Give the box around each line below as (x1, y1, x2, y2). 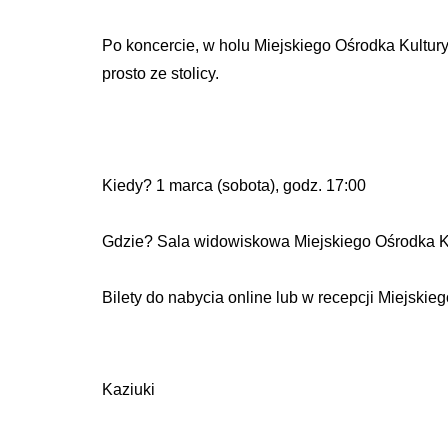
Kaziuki (102, 381, 155, 399)
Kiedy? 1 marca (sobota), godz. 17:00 (102, 177, 366, 195)
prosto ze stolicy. (102, 65, 219, 83)
